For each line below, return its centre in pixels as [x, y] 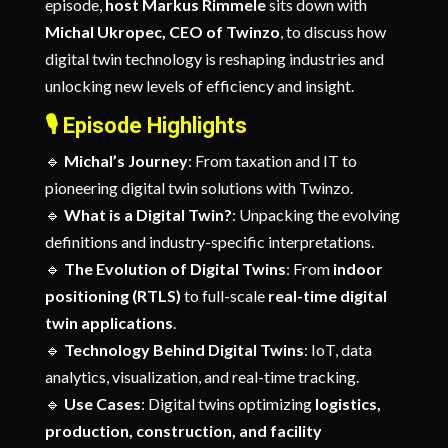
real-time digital [327, 295]
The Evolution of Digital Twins [174, 268]
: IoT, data [337, 349]
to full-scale [224, 295]
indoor [357, 268]
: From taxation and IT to [272, 160]
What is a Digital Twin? [147, 214]
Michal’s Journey [125, 160]
